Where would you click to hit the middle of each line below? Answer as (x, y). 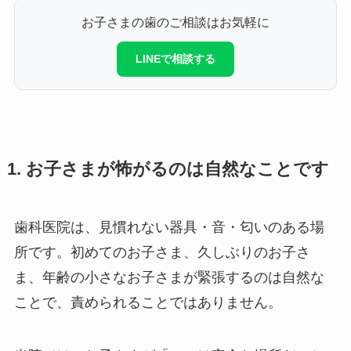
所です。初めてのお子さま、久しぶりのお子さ (162, 253)
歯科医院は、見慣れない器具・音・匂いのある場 (169, 228)
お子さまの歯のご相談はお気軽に (175, 22)
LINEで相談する (175, 59)
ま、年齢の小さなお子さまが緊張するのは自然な (169, 278)
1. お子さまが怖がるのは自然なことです (168, 170)
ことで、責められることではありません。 (148, 303)
